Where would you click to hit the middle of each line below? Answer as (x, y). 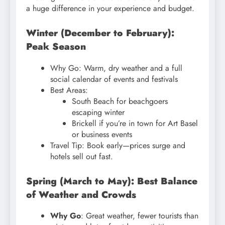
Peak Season (56, 46)
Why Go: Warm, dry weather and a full (116, 68)
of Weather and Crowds (81, 194)
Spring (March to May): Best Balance (112, 181)
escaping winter (98, 112)
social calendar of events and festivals (114, 79)
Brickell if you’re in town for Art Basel (135, 123)
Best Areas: (69, 90)
